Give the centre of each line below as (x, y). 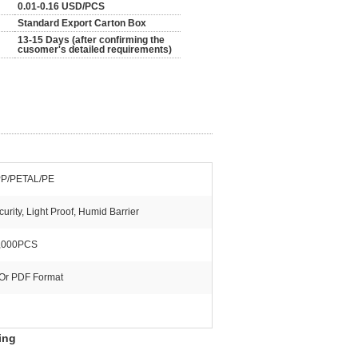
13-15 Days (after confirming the (91, 40)
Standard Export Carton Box (82, 23)
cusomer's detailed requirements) (95, 50)
